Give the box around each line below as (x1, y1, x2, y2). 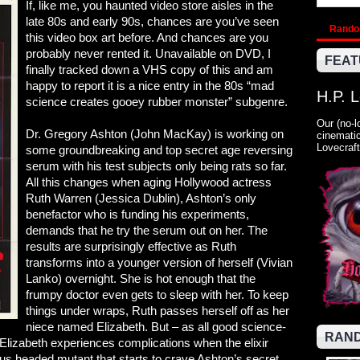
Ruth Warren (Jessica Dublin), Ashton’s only (26, 191, 256, 205)
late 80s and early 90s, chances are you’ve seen (26, 14, 279, 28)
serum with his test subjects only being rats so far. (26, 159, 287, 173)
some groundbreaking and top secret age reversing (26, 143, 292, 157)
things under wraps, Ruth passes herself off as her (26, 304, 289, 317)
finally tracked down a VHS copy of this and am (26, 63, 273, 76)
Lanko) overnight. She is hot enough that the (26, 272, 256, 285)
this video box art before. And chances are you (26, 31, 268, 44)
